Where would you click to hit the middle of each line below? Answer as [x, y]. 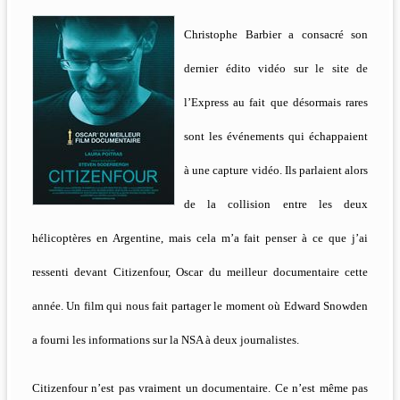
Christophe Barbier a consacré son [276, 35]
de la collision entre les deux [276, 204]
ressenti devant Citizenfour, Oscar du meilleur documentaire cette [200, 272]
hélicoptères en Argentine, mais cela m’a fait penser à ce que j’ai [200, 238]
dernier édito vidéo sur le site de [276, 69]
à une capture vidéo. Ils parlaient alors [276, 171]
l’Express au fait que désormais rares [276, 103]
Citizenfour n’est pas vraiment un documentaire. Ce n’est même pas [200, 388]
